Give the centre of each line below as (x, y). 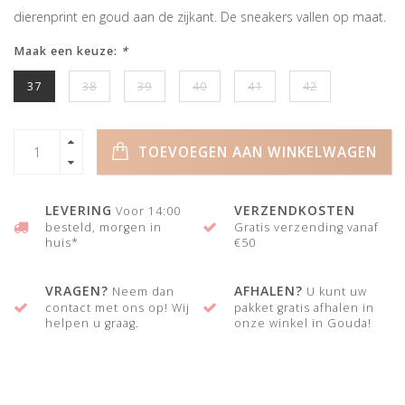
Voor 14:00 (146, 212)
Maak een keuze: (67, 52)
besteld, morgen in (104, 228)
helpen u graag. (92, 324)
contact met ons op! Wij (118, 308)
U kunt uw (335, 292)
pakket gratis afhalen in (304, 308)
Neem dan (141, 292)
